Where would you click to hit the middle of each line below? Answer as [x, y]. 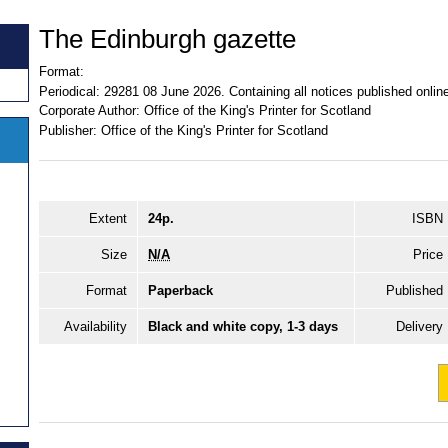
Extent [108, 219]
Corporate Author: [89, 111]
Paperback [180, 291]
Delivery [419, 327]
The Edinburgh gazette [167, 38]
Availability [95, 327]
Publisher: [68, 130]
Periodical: [69, 91]
